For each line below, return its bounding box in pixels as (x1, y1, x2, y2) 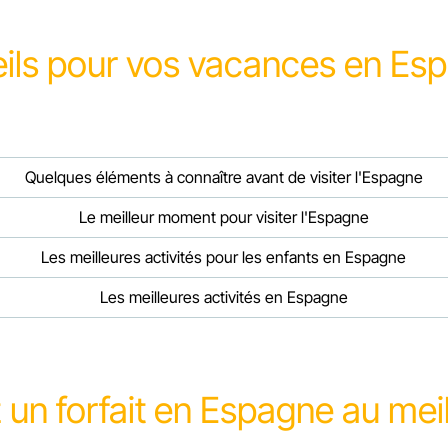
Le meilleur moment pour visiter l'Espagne (78, 207, 369, 228)
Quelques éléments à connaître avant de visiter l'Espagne (245, 167, 423, 188)
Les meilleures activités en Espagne (99, 287, 348, 308)
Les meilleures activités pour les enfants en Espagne (41, 247, 406, 268)
